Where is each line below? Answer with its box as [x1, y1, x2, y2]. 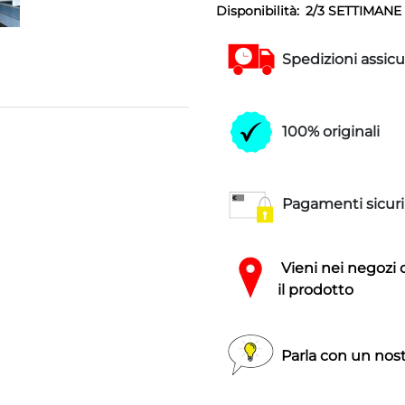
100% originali [278, 123, 380, 141]
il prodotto [278, 280, 353, 298]
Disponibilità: [216, 3, 299, 20]
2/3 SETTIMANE [306, 3, 402, 20]
